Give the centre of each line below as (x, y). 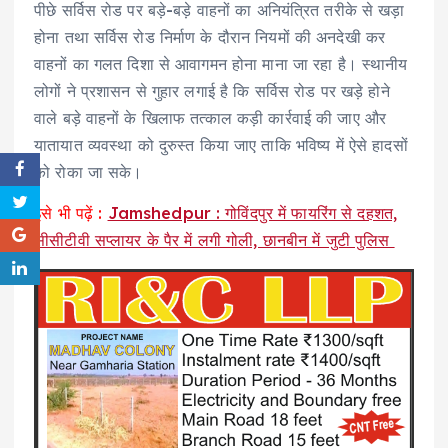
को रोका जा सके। (88, 172)
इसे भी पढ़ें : (68, 213)
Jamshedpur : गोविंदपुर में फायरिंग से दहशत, (252, 213)
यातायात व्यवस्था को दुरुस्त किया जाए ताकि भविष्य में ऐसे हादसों (221, 145)
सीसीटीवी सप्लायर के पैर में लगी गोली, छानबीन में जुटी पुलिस (214, 240)
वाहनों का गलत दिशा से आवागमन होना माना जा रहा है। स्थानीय (221, 64)
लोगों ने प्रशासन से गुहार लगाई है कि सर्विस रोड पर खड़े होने (212, 91)
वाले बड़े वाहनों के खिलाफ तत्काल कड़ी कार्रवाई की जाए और (210, 118)
